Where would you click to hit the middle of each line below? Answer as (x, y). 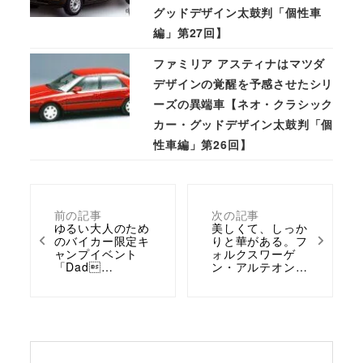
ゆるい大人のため (102, 227)
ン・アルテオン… (259, 266)
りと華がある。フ (259, 240)
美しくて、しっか (259, 227)
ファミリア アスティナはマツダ (239, 64)
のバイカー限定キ (102, 240)
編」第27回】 (190, 33)
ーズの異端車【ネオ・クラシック (243, 104)
